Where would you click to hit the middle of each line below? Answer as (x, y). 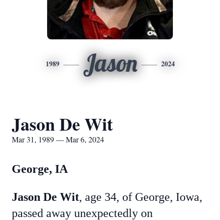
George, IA (50, 169)
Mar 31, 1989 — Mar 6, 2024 (58, 139)
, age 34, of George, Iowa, (141, 197)
